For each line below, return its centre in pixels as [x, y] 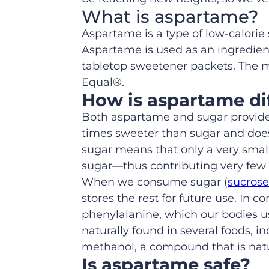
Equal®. [103, 83]
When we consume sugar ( [155, 182]
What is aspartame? [170, 17]
